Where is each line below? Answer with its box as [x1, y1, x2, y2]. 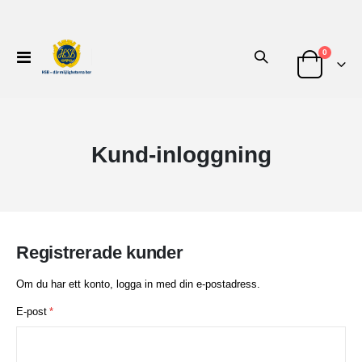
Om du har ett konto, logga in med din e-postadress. [16, 277, 260, 290]
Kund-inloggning [90, 141, 271, 167]
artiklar [326, 47, 355, 56]
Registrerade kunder [16, 242, 183, 263]
